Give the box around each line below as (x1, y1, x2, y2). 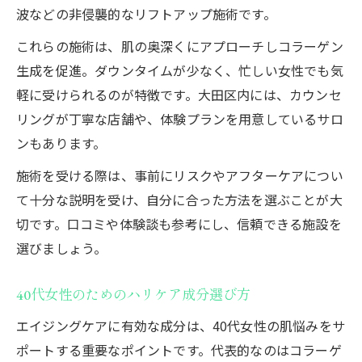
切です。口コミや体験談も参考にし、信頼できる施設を (16, 213, 342, 234)
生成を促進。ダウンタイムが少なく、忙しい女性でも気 (16, 60, 343, 80)
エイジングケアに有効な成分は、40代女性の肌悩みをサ (16, 315, 346, 335)
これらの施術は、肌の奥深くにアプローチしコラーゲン (16, 36, 343, 56)
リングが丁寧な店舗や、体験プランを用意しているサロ (16, 108, 343, 128)
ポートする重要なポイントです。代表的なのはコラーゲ (16, 339, 342, 360)
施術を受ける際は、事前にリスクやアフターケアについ (16, 165, 343, 185)
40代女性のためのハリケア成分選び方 (16, 284, 250, 304)
